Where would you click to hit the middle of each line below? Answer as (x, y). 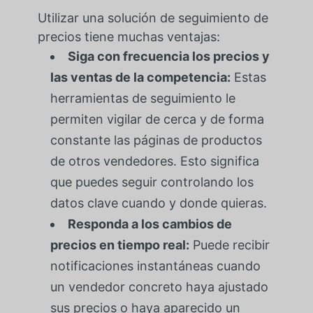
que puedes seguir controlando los (152, 182)
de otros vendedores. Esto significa (154, 161)
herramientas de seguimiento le (143, 99)
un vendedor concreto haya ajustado (159, 287)
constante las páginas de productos (156, 140)
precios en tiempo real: (119, 245)
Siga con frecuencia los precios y (168, 57)
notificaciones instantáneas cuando (155, 266)
